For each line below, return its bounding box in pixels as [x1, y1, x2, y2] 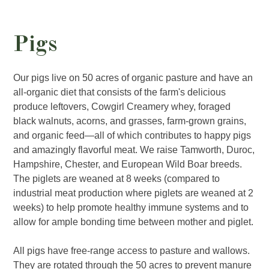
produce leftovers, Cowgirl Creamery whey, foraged [13, 101, 231, 112]
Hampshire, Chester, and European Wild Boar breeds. [13, 159, 243, 169]
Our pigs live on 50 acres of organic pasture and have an [13, 72, 253, 83]
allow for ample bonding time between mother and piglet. [13, 216, 254, 227]
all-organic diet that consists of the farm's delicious [13, 86, 226, 97]
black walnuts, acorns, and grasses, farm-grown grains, [13, 115, 247, 126]
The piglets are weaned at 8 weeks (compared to [13, 173, 220, 184]
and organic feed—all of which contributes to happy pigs [13, 130, 252, 141]
